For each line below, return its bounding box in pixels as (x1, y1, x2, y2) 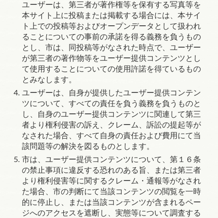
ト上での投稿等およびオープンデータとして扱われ (22, 22, 201, 30)
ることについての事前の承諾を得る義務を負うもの (22, 33, 201, 41)
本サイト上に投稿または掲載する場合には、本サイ (22, 12, 201, 19)
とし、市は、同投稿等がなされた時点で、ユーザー (22, 44, 201, 52)
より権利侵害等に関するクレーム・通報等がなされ (22, 177, 201, 185)
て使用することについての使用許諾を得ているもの (22, 65, 201, 73)
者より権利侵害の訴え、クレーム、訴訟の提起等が (22, 121, 201, 129)
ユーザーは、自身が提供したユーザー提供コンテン (22, 89, 201, 97)
